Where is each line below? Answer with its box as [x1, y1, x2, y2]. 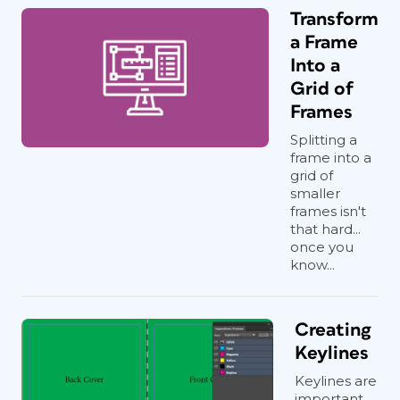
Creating [295, 321, 371, 339]
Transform [290, 10, 379, 29]
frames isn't [290, 203, 366, 220]
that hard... [290, 221, 361, 237]
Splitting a [290, 131, 357, 148]
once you [290, 238, 354, 255]
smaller [290, 185, 340, 202]
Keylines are [295, 372, 377, 389]
